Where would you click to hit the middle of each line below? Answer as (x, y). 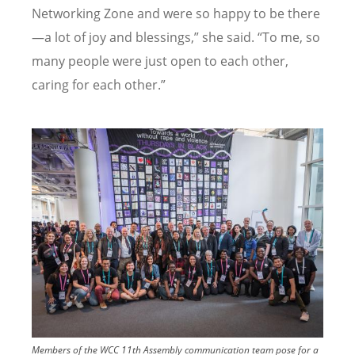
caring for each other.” (99, 84)
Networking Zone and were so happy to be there (176, 13)
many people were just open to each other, (160, 61)
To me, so (291, 37)
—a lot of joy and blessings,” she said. (145, 37)
